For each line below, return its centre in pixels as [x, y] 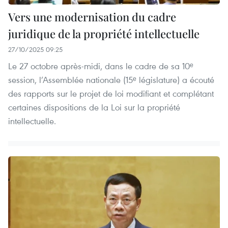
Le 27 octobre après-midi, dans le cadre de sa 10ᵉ [101, 66]
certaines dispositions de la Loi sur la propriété [94, 107]
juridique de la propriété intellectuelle [104, 34]
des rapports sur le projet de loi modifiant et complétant [111, 94]
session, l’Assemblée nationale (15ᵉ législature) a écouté [111, 80]
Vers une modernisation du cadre [92, 17]
